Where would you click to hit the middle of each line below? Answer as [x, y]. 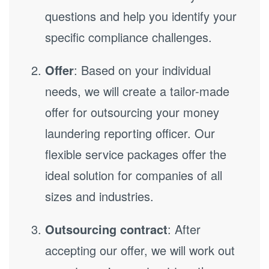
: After [184, 229]
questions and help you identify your [141, 16]
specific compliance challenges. [128, 37]
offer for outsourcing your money [132, 112]
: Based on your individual [142, 70]
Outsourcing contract [106, 229]
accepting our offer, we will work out [140, 250]
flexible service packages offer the [136, 154]
